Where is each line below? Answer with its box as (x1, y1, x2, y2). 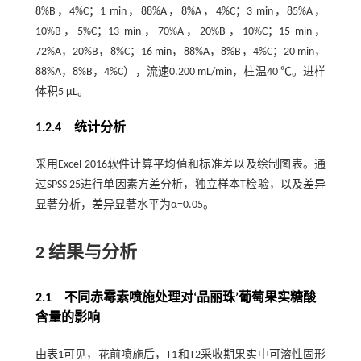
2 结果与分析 (35, 244, 137, 263)
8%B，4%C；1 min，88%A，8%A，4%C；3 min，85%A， (35, 6, 326, 19)
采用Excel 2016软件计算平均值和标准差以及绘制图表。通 (35, 159, 326, 172)
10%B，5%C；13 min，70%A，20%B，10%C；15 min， (35, 26, 326, 39)
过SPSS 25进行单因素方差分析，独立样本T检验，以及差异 (35, 179, 326, 192)
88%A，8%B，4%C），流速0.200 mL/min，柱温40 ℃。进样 (35, 66, 326, 79)
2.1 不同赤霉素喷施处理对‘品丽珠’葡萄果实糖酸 (35, 292, 316, 305)
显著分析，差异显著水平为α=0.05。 (35, 199, 214, 212)
